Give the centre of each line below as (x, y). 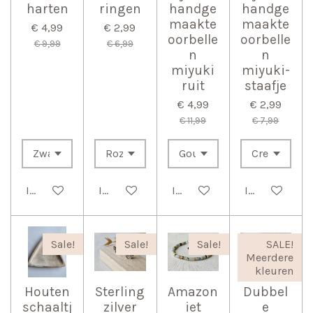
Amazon (193, 292)
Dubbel (266, 292)
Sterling (120, 292)
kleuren (274, 271)
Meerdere (270, 257)
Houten (48, 292)
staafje (266, 86)
